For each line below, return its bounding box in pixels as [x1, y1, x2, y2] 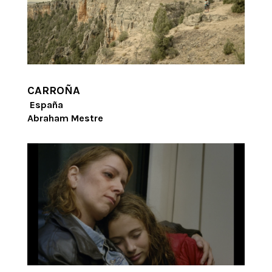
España [29, 98, 63, 110]
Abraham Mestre [27, 112, 103, 124]
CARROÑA [27, 83, 80, 97]
